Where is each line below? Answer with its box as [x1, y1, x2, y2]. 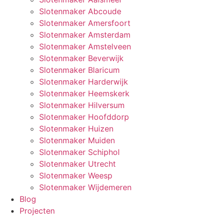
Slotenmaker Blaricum [39, 65, 120, 75]
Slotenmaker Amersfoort [39, 18, 131, 28]
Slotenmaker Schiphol [39, 147, 120, 157]
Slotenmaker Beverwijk [39, 53, 124, 63]
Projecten [20, 205, 55, 216]
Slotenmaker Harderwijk [39, 76, 128, 87]
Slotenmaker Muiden [39, 135, 115, 145]
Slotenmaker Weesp [39, 170, 112, 180]
